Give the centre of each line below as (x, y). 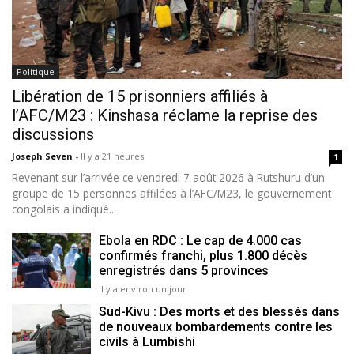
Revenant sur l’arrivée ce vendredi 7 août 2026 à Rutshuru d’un (168, 177)
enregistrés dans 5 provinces (184, 270)
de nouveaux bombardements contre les (216, 326)
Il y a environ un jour (143, 288)
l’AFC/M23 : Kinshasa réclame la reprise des (165, 115)
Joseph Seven (43, 156)
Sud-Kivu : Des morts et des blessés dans (219, 311)
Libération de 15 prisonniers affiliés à (140, 96)
